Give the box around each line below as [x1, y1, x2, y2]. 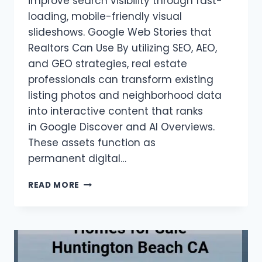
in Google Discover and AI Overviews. [28, 120, 215, 135]
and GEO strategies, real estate [28, 57, 187, 71]
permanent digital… [28, 151, 126, 166]
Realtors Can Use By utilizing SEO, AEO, [28, 41, 217, 56]
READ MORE [28, 180, 80, 191]
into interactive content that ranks [28, 104, 203, 119]
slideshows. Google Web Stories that [28, 25, 212, 40]
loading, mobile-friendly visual [28, 9, 182, 24]
